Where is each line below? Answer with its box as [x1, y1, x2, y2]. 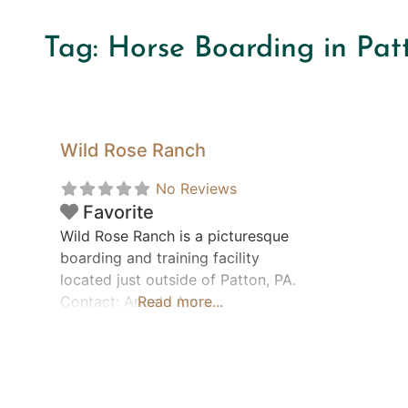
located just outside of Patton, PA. [60, 270, 296, 290]
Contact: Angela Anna [60, 292, 210, 311]
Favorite [83, 201, 154, 224]
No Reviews [156, 179, 237, 199]
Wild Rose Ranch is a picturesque [60, 227, 289, 246]
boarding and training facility [60, 249, 260, 268]
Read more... [138, 292, 224, 311]
